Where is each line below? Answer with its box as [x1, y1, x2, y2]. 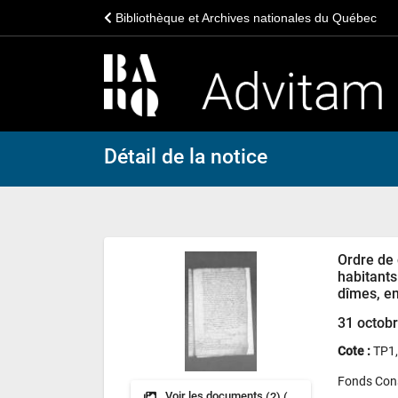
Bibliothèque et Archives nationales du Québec [112, 11, 377, 25]
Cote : [338, 344, 374, 359]
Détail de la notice [104, 145, 267, 169]
